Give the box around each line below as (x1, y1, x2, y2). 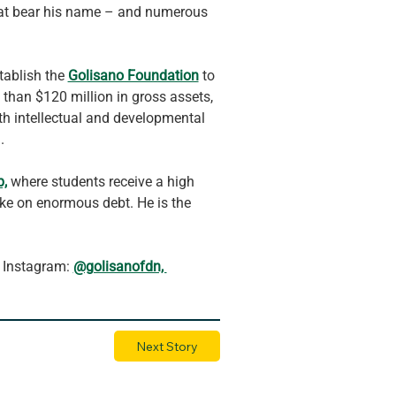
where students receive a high (6, 172, 198, 190)
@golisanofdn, (72, 257, 167, 275)
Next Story (135, 338, 198, 354)
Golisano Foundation (67, 66, 199, 84)
